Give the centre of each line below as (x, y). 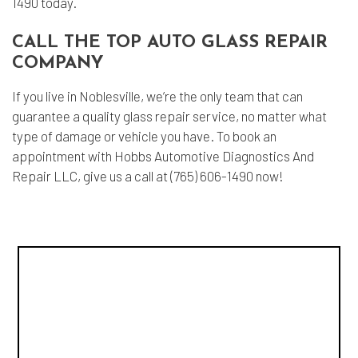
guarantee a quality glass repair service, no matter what (169, 116)
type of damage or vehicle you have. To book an (144, 136)
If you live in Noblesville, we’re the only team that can (157, 96)
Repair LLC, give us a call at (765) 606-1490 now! (148, 176)
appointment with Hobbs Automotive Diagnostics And (163, 156)
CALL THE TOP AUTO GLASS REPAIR (170, 43)
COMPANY (58, 64)
